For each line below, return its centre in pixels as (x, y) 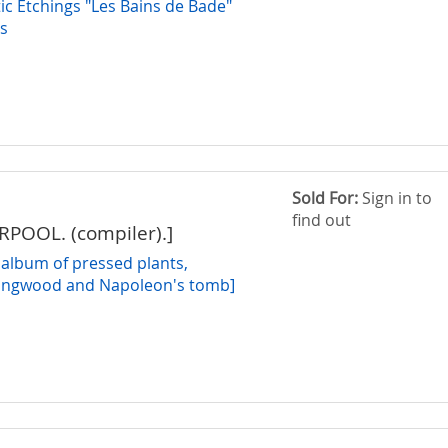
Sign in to (395, 197)
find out (322, 219)
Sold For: (325, 197)
